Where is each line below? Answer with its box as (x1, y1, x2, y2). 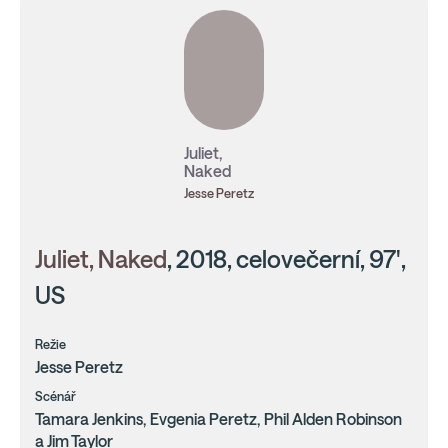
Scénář (35, 389, 76, 404)
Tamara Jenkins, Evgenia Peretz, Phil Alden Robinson (35, 410, 402, 428)
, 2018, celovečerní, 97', (167, 246, 406, 273)
